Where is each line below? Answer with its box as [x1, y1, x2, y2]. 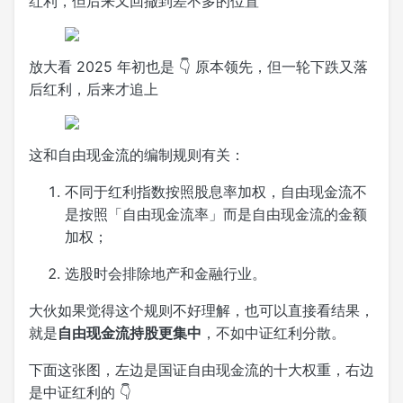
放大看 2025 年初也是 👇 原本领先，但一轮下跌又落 [29, 57, 368, 76]
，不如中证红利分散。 [201, 323, 345, 342]
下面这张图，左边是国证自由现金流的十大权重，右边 [29, 360, 374, 379]
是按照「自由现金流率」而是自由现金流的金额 [65, 204, 367, 223]
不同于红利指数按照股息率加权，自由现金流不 [65, 182, 367, 201]
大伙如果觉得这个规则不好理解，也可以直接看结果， [29, 300, 374, 319]
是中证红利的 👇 [29, 382, 131, 401]
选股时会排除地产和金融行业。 [65, 264, 266, 282]
